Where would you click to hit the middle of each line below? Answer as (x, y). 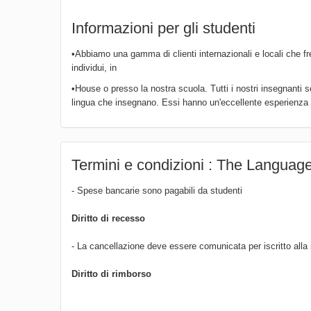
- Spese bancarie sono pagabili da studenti (157, 190)
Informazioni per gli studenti (163, 28)
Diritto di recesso (108, 218)
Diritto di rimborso (111, 274)
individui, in (94, 67)
